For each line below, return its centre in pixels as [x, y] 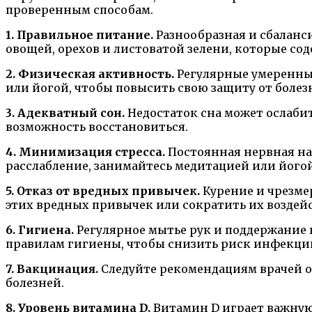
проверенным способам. [79, 9]
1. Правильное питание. [79, 34]
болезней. [35, 282]
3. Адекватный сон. [65, 112]
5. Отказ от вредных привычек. [103, 190]
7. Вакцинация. [52, 268]
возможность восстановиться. [97, 126]
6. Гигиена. [40, 229]
